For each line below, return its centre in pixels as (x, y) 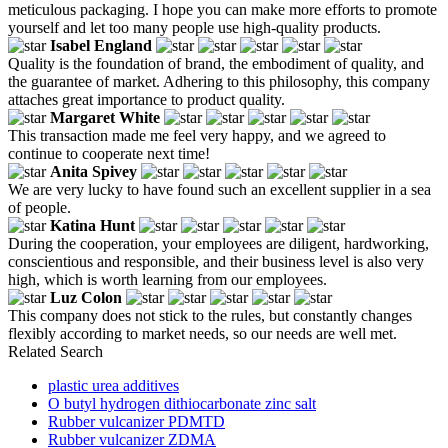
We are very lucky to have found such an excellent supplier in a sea (219, 189)
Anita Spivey (93, 171)
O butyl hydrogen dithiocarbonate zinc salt (182, 403)
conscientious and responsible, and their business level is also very (216, 261)
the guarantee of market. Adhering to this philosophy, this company (219, 81)
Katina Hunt (92, 225)
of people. (39, 207)
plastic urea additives (113, 385)
